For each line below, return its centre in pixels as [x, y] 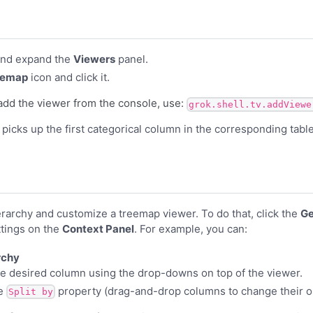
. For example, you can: [191, 229]
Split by [31, 292]
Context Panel [98, 229]
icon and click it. [69, 78]
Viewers [94, 59]
